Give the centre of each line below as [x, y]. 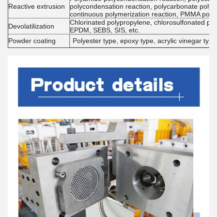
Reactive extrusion [37, 6]
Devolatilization [31, 26]
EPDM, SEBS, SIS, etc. [105, 30]
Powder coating [32, 41]
